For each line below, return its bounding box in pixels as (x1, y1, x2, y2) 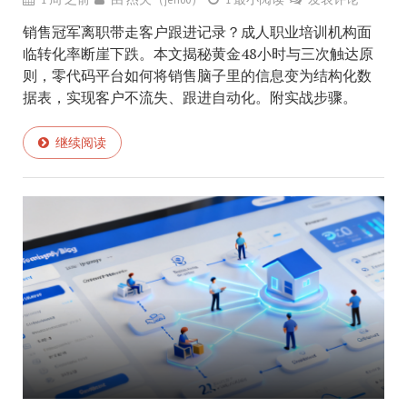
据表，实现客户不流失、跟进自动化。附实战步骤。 (23, 86, 357, 107)
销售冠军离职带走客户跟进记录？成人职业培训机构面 (23, 21, 372, 42)
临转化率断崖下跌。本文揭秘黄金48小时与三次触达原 (23, 43, 373, 64)
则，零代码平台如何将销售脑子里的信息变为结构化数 (23, 65, 372, 85)
